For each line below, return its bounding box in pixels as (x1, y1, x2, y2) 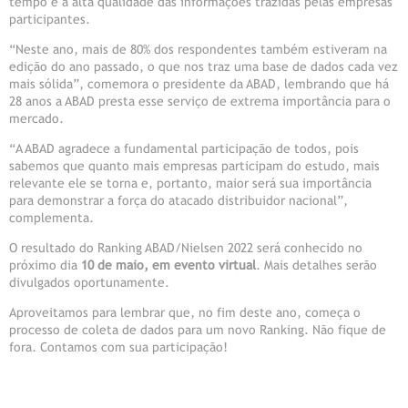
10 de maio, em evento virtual (81, 258, 256, 273)
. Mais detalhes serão (256, 258, 377, 273)
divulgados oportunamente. (9, 275, 169, 291)
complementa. (9, 210, 94, 226)
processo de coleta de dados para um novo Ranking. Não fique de (9, 322, 386, 338)
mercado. (9, 111, 64, 127)
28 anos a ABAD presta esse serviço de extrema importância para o (9, 94, 391, 109)
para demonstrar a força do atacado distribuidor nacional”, (9, 193, 348, 209)
